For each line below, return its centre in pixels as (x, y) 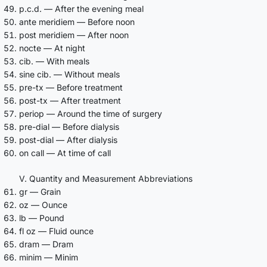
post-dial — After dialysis (68, 139)
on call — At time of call (65, 153)
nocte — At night (52, 48)
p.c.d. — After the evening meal (81, 8)
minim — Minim (49, 257)
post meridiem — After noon (74, 35)
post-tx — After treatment (70, 100)
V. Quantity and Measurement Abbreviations (106, 178)
